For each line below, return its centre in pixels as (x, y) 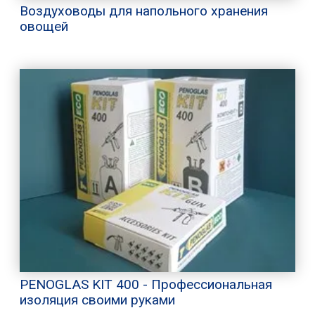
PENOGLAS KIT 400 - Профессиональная (146, 284)
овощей (44, 27)
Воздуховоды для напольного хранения (144, 11)
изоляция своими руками (97, 300)
